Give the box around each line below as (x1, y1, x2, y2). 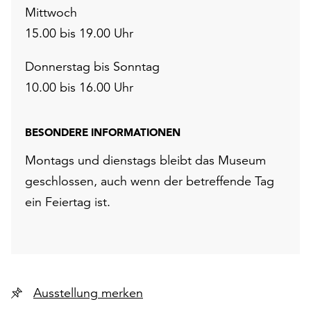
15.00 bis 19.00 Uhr (25, 25, 133, 41)
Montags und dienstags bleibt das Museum (25, 152, 266, 168)
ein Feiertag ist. (25, 194, 110, 210)
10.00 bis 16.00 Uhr (25, 79, 133, 95)
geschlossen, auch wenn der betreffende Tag (25, 173, 274, 189)
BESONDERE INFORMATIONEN (25, 126, 180, 139)
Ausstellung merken (101, 285, 143, 301)
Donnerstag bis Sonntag (25, 58, 160, 74)
